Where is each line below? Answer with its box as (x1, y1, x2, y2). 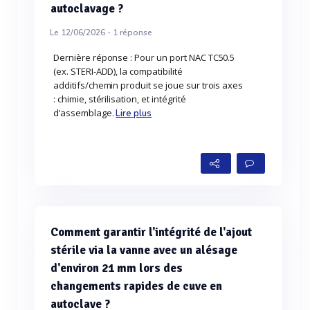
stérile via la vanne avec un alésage (51, 243, 237, 257)
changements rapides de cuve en (51, 279, 222, 293)
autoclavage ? (51, 1, 123, 16)
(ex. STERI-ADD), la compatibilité (53, 65, 183, 77)
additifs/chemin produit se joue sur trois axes (53, 79, 244, 91)
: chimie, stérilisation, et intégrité (53, 93, 186, 105)
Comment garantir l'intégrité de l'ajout (51, 225, 252, 239)
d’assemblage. (53, 107, 116, 119)
